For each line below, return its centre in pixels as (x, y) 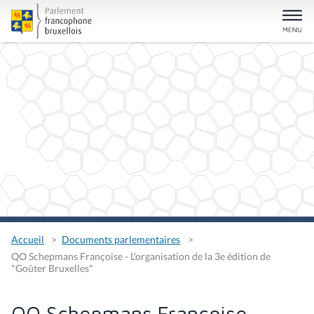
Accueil (28, 239)
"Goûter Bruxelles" (52, 268)
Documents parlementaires (121, 239)
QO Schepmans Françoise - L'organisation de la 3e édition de (141, 256)
